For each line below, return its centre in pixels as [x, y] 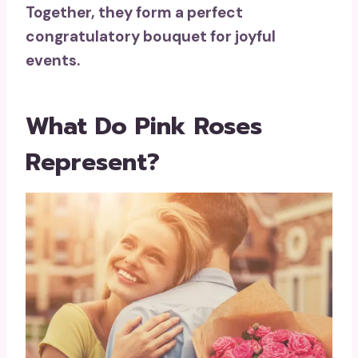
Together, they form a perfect [134, 13]
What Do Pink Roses [144, 127]
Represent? [93, 163]
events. [53, 61]
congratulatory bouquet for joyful [151, 37]
